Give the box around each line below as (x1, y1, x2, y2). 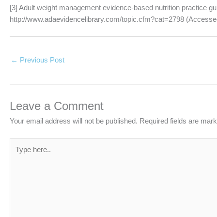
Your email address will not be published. (10, 117, 138, 125)
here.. (9, 150, 27, 159)
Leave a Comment (10, 99, 104, 113)
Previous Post (18, 55, 64, 64)
